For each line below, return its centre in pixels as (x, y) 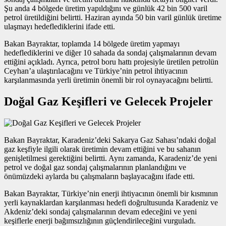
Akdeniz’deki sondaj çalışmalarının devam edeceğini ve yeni (100, 212)
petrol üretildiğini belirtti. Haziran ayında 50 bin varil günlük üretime (113, 18)
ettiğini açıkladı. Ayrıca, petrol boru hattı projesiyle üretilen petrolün (111, 62)
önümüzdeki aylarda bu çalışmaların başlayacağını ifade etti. (99, 177)
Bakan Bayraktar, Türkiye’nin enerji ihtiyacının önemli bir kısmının (111, 194)
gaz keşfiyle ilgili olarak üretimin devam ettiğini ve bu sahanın (102, 149)
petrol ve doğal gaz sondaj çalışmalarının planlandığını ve (95, 167)
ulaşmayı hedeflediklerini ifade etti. (60, 27)
